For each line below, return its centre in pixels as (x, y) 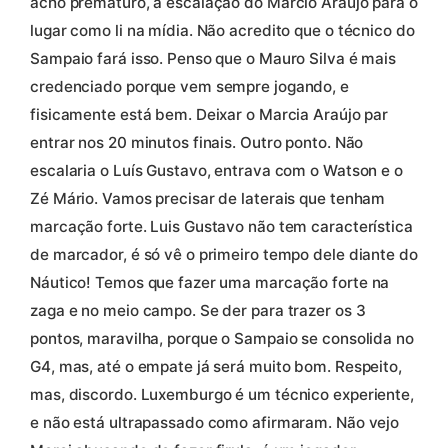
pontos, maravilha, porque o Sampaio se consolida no (222, 339)
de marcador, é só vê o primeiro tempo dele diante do (224, 255)
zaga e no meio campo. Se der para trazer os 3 (198, 311)
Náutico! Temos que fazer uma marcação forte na (210, 283)
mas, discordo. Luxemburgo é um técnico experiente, (222, 395)
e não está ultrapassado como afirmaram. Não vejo (215, 423)
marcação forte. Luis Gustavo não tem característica (221, 227)
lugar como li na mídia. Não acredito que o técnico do (222, 31)
